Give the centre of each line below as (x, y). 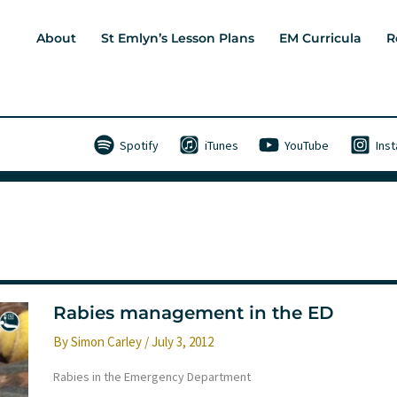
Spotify (140, 145)
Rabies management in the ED (194, 313)
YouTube (307, 145)
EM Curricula (320, 39)
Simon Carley (108, 342)
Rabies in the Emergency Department (152, 377)
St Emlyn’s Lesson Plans (178, 39)
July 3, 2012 (183, 342)
